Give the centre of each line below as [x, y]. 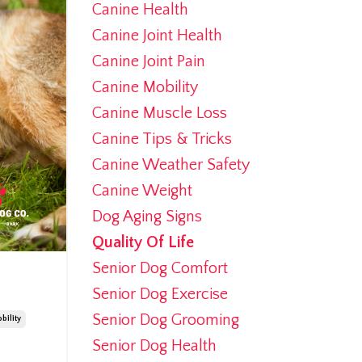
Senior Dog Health [154, 346]
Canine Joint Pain [148, 61]
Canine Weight [142, 191]
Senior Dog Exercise [160, 294]
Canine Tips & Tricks [162, 139]
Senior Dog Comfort [160, 268]
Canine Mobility [145, 87]
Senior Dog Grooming [165, 320]
